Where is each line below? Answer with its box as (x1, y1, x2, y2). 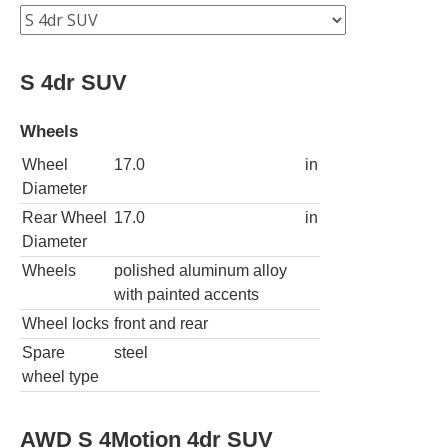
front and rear (114, 314, 208, 332)
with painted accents (114, 285, 259, 303)
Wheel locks (22, 314, 109, 332)
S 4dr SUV (20, 69, 127, 95)
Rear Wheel (22, 208, 107, 226)
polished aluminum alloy (114, 261, 287, 279)
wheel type (22, 367, 99, 385)
